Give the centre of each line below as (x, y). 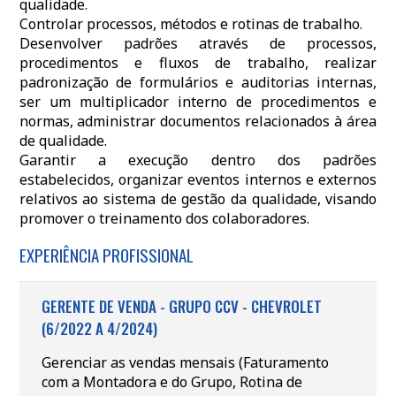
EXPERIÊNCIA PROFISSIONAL (106, 255)
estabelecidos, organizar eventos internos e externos (198, 179)
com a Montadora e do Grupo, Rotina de (171, 382)
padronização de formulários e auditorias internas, (198, 82)
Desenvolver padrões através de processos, (198, 43)
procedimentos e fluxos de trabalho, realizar (198, 63)
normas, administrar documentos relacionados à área (198, 121)
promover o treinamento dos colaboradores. (164, 218)
